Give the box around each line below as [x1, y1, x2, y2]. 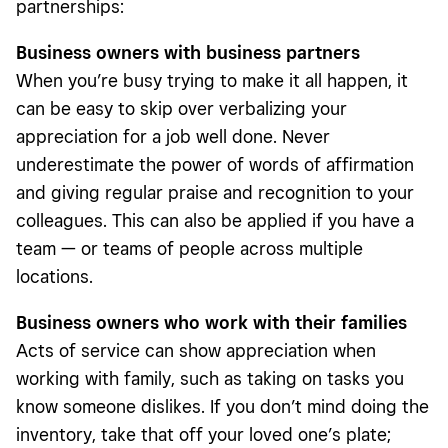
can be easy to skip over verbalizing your [16, 97, 347, 119]
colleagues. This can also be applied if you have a [16, 209, 414, 231]
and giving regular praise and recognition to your [16, 181, 414, 203]
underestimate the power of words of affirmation [16, 153, 414, 175]
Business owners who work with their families [16, 311, 407, 333]
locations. [16, 265, 98, 287]
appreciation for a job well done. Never [16, 125, 330, 147]
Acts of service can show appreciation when [16, 339, 376, 361]
